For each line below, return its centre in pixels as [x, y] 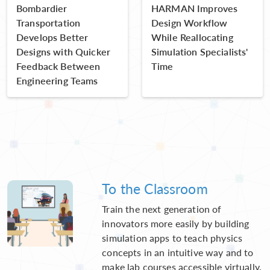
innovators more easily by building [176, 224]
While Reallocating [192, 37]
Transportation [49, 23]
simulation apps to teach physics [172, 238]
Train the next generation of [162, 209]
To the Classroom [155, 189]
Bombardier [42, 8]
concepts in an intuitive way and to [178, 253]
